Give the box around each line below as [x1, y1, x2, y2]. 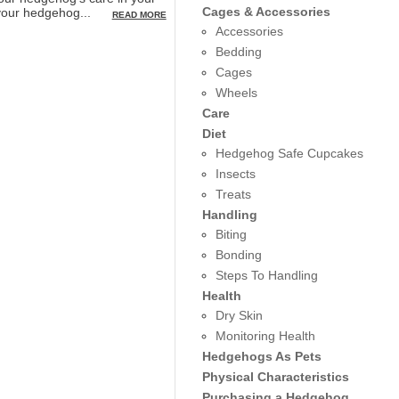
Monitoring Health [215, 329, 315, 343]
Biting [215, 227, 247, 241]
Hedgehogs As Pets [201, 349, 322, 363]
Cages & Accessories [201, 4, 330, 19]
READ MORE [111, 10, 167, 20]
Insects [215, 167, 256, 181]
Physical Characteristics [201, 370, 349, 384]
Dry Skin [215, 308, 263, 322]
